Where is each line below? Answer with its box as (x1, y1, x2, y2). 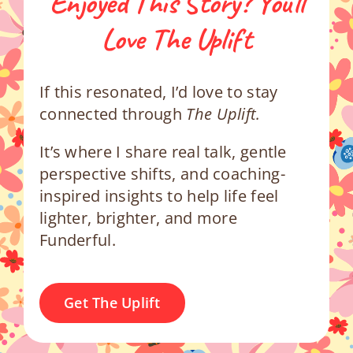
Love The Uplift (101, 19, 252, 58)
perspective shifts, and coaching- (39, 162, 285, 184)
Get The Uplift (63, 292, 161, 312)
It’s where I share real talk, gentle (39, 140, 287, 162)
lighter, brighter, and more (39, 206, 238, 229)
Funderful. (39, 229, 116, 251)
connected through (39, 102, 187, 124)
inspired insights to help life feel (39, 184, 279, 206)
